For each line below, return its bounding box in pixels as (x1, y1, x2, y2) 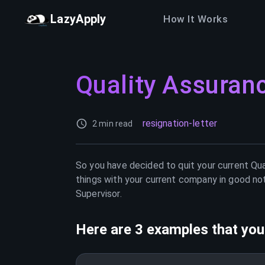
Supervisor (76, 188, 120, 199)
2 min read (92, 119, 133, 128)
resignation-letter (142, 118, 218, 129)
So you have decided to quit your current (76, 160, 251, 171)
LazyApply (50, 12, 106, 26)
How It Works (163, 12, 228, 25)
